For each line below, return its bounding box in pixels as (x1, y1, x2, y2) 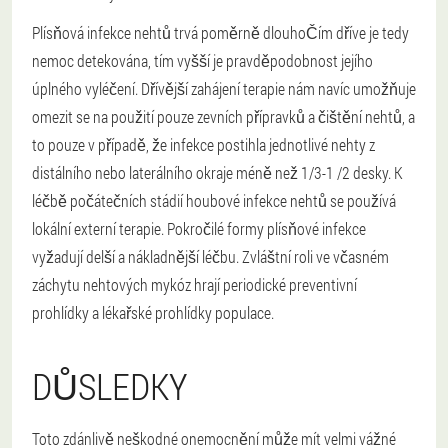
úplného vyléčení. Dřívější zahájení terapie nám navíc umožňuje (32, 78, 416, 99)
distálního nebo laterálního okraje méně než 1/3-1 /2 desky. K (32, 162, 403, 183)
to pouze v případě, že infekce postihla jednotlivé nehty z (32, 134, 375, 155)
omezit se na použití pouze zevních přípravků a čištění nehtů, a (32, 106, 415, 127)
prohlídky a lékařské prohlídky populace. (32, 302, 274, 323)
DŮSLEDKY (32, 362, 188, 410)
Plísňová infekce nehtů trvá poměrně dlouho (32, 22, 306, 43)
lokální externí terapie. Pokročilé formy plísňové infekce (32, 218, 366, 239)
